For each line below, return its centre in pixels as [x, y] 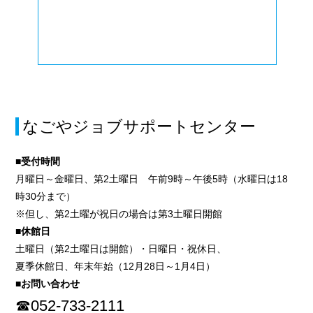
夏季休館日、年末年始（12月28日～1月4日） [116, 267]
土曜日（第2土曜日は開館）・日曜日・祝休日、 [121, 249]
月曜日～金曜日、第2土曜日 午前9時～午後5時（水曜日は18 [152, 179]
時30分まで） [46, 197]
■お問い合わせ [48, 284]
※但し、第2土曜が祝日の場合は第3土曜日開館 [119, 214]
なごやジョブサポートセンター [139, 127]
